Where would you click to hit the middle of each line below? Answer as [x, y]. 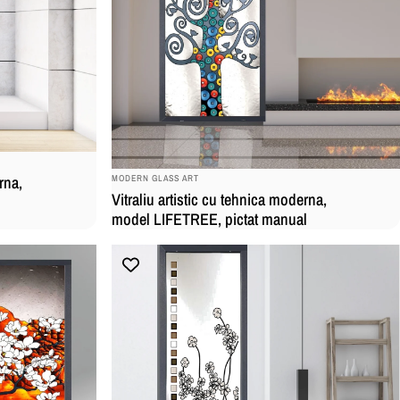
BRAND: [126, 172]
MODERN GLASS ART [155, 179]
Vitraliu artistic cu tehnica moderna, [219, 200]
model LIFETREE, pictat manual [209, 220]
